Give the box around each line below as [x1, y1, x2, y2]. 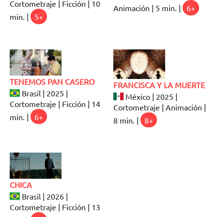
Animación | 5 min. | [113, 2, 183, 13]
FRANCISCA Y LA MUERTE [113, 79, 205, 90]
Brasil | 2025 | [20, 88, 68, 98]
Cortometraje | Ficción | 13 [10, 202, 100, 212]
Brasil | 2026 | [20, 191, 68, 201]
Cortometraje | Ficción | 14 [10, 98, 100, 108]
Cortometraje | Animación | [113, 102, 206, 112]
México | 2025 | [124, 91, 178, 101]
